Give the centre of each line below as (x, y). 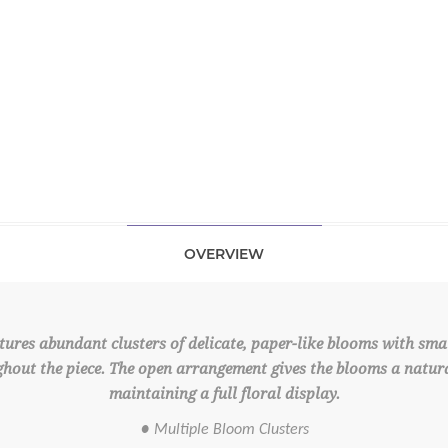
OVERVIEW (224, 254)
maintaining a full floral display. (224, 394)
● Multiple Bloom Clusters (224, 430)
